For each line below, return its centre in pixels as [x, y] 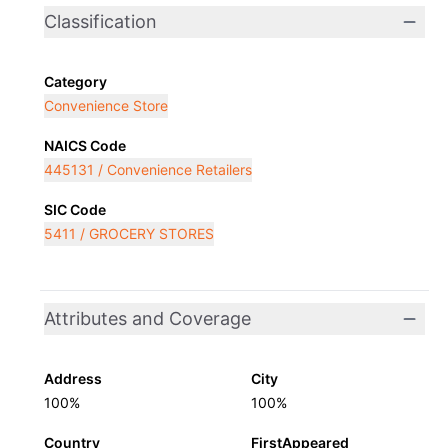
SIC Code [75, 209]
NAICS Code [85, 145]
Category [75, 81]
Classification [100, 21]
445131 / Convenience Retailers [148, 169]
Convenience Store [106, 105]
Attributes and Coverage [147, 318]
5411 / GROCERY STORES [129, 233]
